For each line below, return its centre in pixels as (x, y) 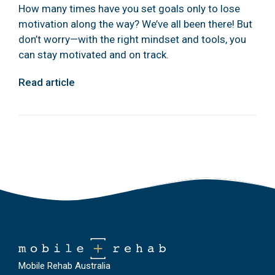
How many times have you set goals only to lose (129, 9)
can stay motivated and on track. (94, 55)
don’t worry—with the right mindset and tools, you (132, 40)
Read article (47, 83)
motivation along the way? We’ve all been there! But (135, 24)
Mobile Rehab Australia (64, 266)
